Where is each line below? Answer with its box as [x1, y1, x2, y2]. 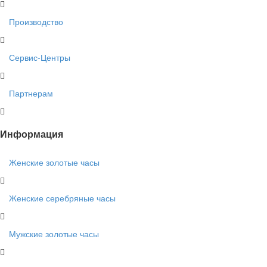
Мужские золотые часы [9, 227, 99, 240]
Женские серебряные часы [9, 191, 116, 204]
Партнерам [9, 87, 53, 100]
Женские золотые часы [9, 156, 100, 168]
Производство [9, 15, 63, 28]
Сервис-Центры [9, 51, 70, 64]
